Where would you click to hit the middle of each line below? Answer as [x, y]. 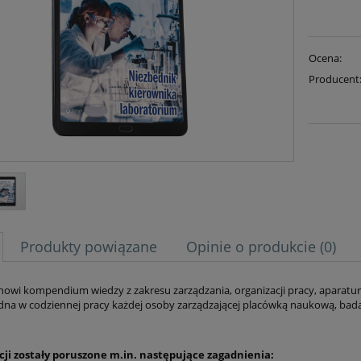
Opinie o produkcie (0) [261, 246]
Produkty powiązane [89, 246]
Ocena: [326, 58]
